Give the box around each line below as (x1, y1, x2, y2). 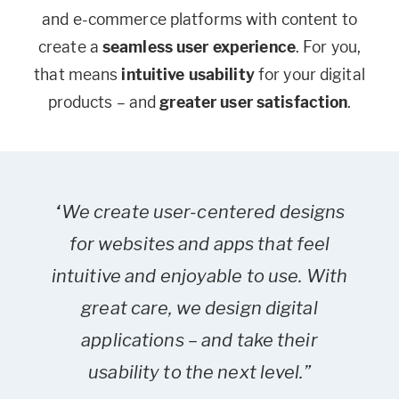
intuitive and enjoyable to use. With (51, 265, 348, 288)
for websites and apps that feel (69, 233, 330, 256)
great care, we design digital (81, 297, 318, 320)
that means (34, 65, 122, 85)
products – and (47, 93, 160, 112)
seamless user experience (102, 37, 296, 57)
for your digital (254, 65, 365, 85)
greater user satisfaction (159, 93, 348, 112)
